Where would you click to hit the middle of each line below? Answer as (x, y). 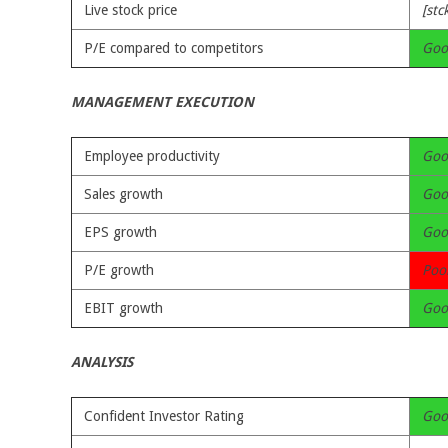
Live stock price (130, 10)
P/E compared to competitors (173, 48)
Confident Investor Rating (164, 416)
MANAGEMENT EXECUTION (162, 102)
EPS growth (120, 232)
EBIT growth (123, 308)
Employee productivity (152, 156)
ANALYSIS (102, 362)
